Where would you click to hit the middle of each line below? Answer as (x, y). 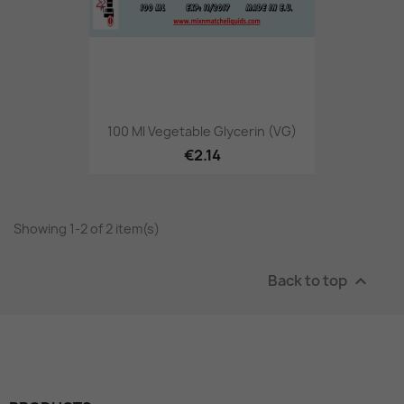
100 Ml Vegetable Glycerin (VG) (202, 131)
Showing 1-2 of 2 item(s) (87, 228)
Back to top (309, 280)
